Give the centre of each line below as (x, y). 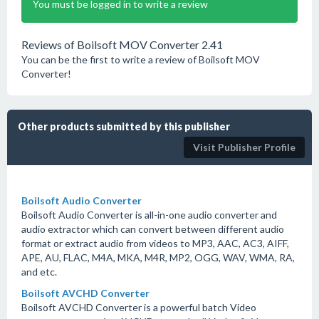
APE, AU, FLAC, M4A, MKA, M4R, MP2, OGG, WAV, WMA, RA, (158, 257)
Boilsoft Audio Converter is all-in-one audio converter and (149, 215)
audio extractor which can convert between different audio (153, 229)
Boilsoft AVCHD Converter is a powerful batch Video (139, 307)
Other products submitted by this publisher (124, 126)
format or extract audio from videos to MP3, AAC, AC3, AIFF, (155, 243)
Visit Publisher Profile (244, 147)
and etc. (39, 272)
